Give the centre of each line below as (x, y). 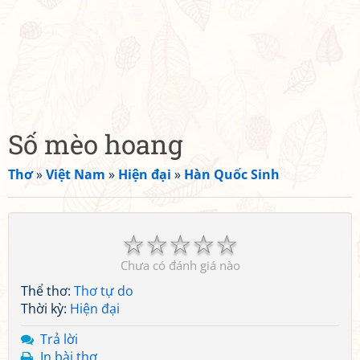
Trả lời (59, 339)
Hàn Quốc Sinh (232, 174)
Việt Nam (76, 174)
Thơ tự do (104, 291)
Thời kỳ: (45, 309)
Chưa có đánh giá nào (180, 265)
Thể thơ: (47, 291)
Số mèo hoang (96, 144)
